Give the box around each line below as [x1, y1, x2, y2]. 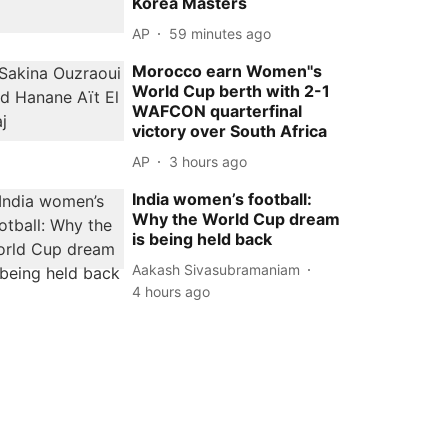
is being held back [132, 229, 273, 249]
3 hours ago [169, 152, 248, 170]
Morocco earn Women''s [132, 61, 323, 81]
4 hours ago [132, 283, 211, 300]
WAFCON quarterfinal [132, 101, 303, 121]
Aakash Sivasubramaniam [132, 260, 301, 278]
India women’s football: [132, 189, 313, 209]
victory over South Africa [132, 121, 328, 141]
